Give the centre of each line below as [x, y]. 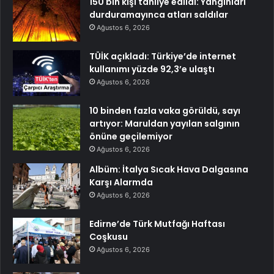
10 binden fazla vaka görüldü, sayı [165, 111]
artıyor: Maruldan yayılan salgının [165, 124]
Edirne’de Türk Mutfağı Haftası [157, 224]
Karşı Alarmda [121, 183]
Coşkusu [109, 237]
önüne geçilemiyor [131, 137]
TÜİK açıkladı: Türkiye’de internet [163, 57]
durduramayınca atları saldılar [159, 15]
